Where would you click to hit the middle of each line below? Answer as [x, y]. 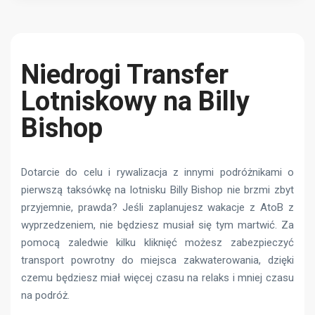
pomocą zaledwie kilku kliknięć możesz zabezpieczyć [157, 243]
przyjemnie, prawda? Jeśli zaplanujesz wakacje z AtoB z [157, 207]
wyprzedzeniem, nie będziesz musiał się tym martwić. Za [157, 225]
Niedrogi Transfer [125, 75]
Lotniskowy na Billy [135, 101]
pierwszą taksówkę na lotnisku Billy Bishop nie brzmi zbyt [157, 190]
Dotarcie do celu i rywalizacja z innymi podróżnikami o [157, 172]
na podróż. [45, 295]
